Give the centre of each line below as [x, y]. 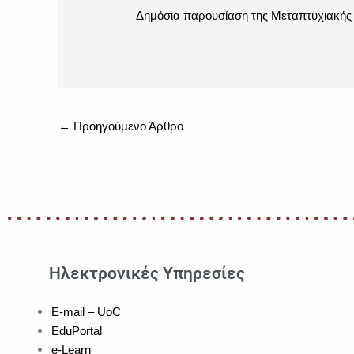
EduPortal [77, 331]
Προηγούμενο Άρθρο [127, 126]
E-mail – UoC [86, 312]
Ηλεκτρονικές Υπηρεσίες [147, 274]
